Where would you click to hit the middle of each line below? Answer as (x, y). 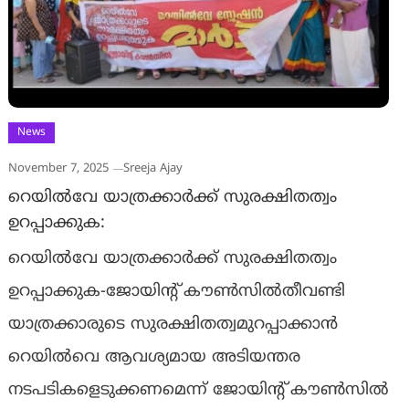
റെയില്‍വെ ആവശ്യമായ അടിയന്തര (154, 358)
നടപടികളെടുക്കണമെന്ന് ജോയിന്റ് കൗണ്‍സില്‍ (198, 391)
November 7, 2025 (58, 169)
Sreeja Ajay (152, 169)
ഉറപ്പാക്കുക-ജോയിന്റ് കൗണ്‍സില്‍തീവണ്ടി (176, 292)
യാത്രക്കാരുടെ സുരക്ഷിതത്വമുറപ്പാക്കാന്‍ (173, 325)
